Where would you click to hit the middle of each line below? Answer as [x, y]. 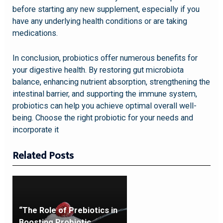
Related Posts [43, 156]
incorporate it [36, 129]
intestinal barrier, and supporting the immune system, [105, 94]
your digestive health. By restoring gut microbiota [98, 70]
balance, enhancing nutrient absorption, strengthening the [111, 82]
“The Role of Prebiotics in [68, 210]
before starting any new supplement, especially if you [106, 9]
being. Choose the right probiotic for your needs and [103, 117]
